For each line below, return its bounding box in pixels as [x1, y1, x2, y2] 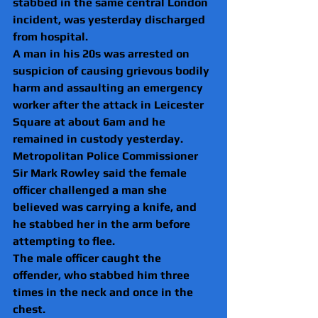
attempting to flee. [13, 234, 115, 248]
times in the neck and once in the [13, 285, 196, 299]
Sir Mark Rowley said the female [13, 165, 190, 180]
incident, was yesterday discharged [13, 12, 208, 26]
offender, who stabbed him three [13, 268, 192, 282]
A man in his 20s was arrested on [13, 46, 192, 60]
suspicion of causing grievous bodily [13, 63, 212, 77]
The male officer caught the [13, 251, 164, 265]
